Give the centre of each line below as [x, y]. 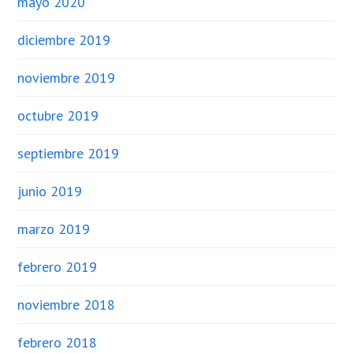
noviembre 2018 [67, 304]
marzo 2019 [54, 229]
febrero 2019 [58, 266]
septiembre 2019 [69, 153]
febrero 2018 [58, 342]
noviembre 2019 [67, 77]
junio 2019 [50, 191]
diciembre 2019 [64, 39]
